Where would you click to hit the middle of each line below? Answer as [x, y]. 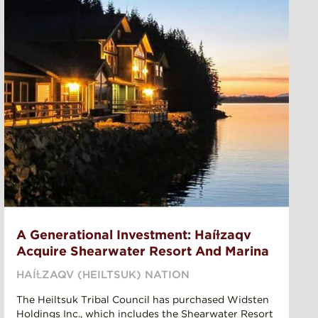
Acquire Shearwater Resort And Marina [143, 251]
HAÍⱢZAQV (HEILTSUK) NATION [103, 275]
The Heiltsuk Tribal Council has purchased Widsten [143, 300]
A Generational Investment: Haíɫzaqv [134, 235]
